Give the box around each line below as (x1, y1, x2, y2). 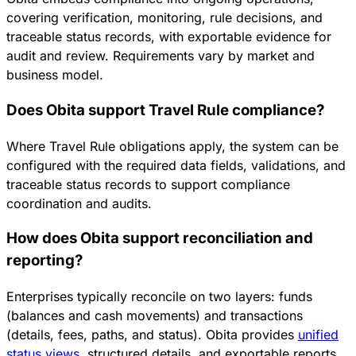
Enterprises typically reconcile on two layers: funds (6, 288, 312, 305)
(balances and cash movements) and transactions (6, 308, 303, 324)
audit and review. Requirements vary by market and (6, 48, 315, 64)
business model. (6, 67, 103, 83)
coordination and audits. (6, 195, 152, 211)
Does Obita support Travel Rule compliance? (6, 101, 324, 120)
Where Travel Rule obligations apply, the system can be (6, 137, 339, 154)
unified (298, 327, 339, 343)
